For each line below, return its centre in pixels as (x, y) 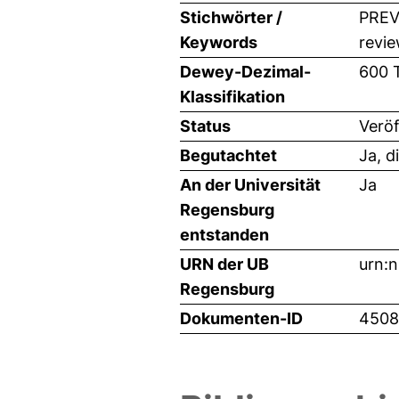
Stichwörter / (231, 17)
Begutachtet (228, 155)
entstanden (224, 234)
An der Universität (250, 184)
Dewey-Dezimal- (245, 71)
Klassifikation (232, 96)
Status (205, 126)
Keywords (219, 42)
